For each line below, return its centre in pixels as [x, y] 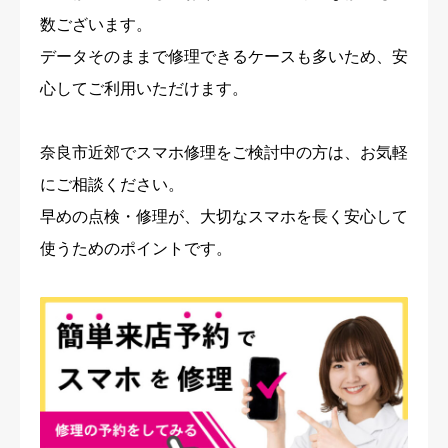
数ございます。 [96, 25]
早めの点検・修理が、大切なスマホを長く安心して [224, 217]
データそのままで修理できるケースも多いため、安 [224, 57]
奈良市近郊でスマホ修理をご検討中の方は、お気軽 [224, 153]
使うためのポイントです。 [136, 249]
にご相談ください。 [112, 185]
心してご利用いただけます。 [144, 89]
